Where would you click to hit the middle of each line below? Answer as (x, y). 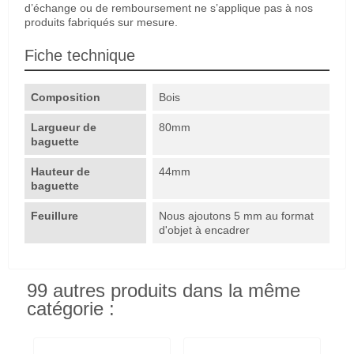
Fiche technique (80, 55)
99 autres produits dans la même (164, 290)
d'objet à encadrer (205, 230)
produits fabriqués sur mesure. (101, 22)
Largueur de (64, 127)
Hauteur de (60, 171)
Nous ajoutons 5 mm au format (237, 215)
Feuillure (56, 215)
